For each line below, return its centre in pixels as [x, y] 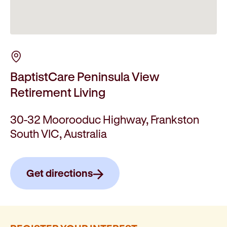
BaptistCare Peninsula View [85, 77]
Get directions [60, 173]
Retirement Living [58, 92]
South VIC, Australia [59, 134]
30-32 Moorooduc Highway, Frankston [105, 120]
